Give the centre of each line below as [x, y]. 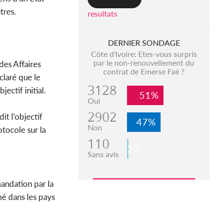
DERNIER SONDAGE [144, 43]
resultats [102, 14]
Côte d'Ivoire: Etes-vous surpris [144, 54]
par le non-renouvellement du [144, 63]
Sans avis [103, 154]
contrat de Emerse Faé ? [144, 72]
